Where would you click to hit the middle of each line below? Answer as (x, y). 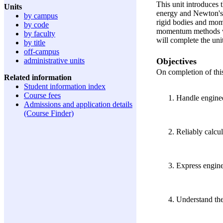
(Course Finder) (49, 113)
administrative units (54, 60)
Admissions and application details (78, 104)
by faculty (40, 34)
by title (35, 43)
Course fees (42, 95)
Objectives (176, 61)
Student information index (65, 86)
